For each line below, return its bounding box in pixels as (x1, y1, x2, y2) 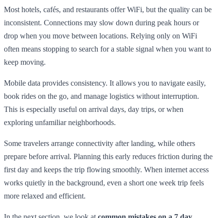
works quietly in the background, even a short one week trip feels (4, 178, 204, 187)
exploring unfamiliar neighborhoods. (4, 118, 116, 127)
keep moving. (4, 57, 46, 66)
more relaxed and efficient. (4, 191, 86, 200)
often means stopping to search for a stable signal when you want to (4, 44, 211, 53)
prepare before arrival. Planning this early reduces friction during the (4, 152, 213, 161)
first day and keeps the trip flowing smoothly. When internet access (4, 165, 209, 174)
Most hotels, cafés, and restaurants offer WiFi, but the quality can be (4, 5, 212, 14)
